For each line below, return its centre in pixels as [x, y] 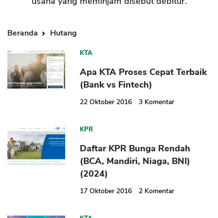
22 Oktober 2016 [106, 102]
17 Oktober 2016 [106, 191]
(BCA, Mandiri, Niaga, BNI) [135, 161]
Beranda [24, 33]
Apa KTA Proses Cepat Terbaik [144, 72]
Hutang [64, 33]
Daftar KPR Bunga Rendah [135, 149]
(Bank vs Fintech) [116, 85]
